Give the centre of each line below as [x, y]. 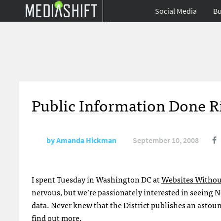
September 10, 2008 [166, 140]
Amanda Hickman [86, 140]
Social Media [176, 11]
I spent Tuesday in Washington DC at [96, 179]
